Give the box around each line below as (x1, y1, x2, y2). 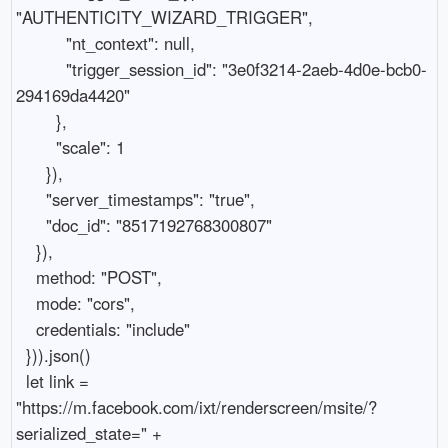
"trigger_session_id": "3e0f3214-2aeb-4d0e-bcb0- (15, 56, 66, 81)
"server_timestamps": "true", (15, 186, 46, 211)
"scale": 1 (15, 134, 56, 159)
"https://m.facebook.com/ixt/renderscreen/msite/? (15, 394, 377, 419)
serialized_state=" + (15, 420, 162, 445)
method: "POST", (15, 264, 36, 289)
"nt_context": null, (15, 30, 66, 55)
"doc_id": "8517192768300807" (15, 212, 46, 237)
